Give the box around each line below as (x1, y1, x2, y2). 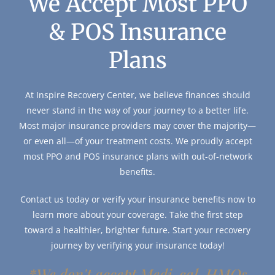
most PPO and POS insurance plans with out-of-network (23, 150, 252, 163)
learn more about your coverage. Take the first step (32, 209, 243, 221)
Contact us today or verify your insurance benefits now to (20, 193, 255, 206)
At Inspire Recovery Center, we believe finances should (25, 89, 250, 101)
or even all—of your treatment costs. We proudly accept (23, 135, 252, 147)
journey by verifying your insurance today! (50, 239, 225, 252)
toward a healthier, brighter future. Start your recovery (25, 224, 250, 236)
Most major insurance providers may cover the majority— (19, 120, 256, 132)
